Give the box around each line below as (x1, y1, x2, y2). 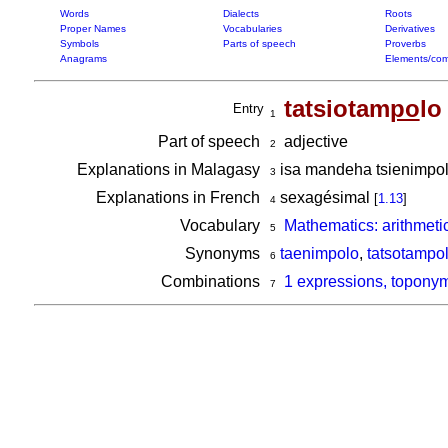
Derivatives (384, 23, 435, 34)
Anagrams (59, 53, 107, 64)
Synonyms (184, 245, 264, 262)
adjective (275, 133, 348, 150)
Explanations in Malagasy (76, 161, 264, 178)
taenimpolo (279, 245, 359, 262)
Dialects (222, 8, 259, 19)
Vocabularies (222, 23, 282, 34)
